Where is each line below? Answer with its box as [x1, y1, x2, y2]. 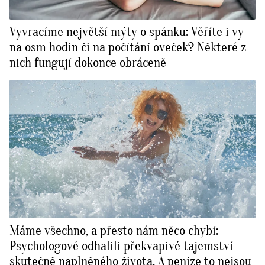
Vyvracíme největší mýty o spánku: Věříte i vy [9, 24, 244, 40]
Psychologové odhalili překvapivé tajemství [9, 238, 233, 254]
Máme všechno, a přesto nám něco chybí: [9, 222, 218, 238]
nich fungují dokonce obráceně [9, 54, 166, 70]
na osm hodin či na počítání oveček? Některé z [9, 39, 246, 55]
